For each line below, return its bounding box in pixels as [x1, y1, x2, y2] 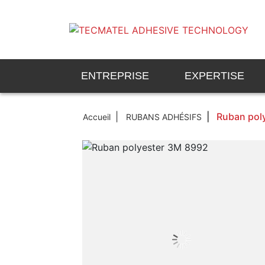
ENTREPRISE [81, 70, 149, 82]
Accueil [83, 112, 111, 122]
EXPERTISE [185, 70, 244, 82]
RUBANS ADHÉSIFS [126, 112, 202, 122]
